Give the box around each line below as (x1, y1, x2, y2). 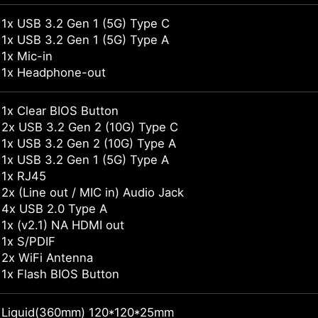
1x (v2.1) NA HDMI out (1, 218, 124, 233)
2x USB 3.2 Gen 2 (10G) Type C (1, 120, 178, 135)
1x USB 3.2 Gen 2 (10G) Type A (1, 136, 176, 151)
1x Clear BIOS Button (1, 104, 119, 119)
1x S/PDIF (1, 234, 55, 249)
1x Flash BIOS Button (1, 267, 119, 282)
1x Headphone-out (1, 65, 106, 80)
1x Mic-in (1, 49, 53, 64)
